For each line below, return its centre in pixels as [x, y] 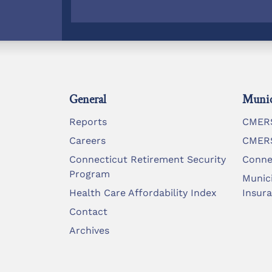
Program [90, 174]
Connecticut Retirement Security [148, 159]
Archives [89, 230]
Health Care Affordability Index [143, 192]
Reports [88, 121]
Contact [88, 211]
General [88, 99]
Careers [87, 140]
